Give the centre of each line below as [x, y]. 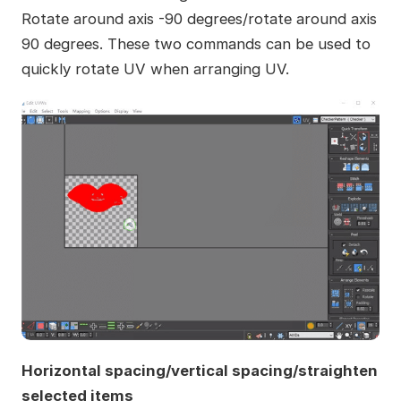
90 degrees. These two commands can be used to [196, 43]
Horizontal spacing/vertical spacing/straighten [199, 371]
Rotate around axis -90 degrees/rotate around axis [199, 18]
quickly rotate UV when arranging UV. [155, 68]
